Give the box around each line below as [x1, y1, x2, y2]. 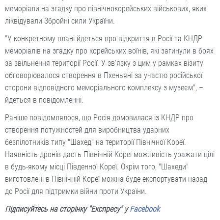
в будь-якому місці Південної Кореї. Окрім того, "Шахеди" [5, 162, 189, 171]
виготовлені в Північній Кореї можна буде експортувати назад [5, 174, 207, 184]
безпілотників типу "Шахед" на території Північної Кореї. [5, 137, 186, 147]
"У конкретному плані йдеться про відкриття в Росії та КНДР [5, 33, 202, 43]
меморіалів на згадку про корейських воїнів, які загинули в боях [5, 46, 214, 55]
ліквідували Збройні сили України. [5, 16, 115, 26]
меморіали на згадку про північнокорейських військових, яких [5, 3, 207, 13]
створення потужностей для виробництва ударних [5, 125, 169, 135]
